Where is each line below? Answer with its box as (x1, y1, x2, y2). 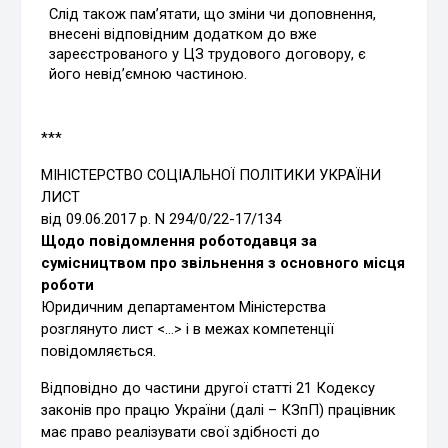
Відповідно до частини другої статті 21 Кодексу (41, 378, 376, 397)
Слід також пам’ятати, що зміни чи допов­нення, (49, 4, 377, 23)
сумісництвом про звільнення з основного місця (41, 253, 406, 272)
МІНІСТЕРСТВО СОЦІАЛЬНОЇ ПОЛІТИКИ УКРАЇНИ (41, 165, 382, 184)
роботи (41, 275, 95, 294)
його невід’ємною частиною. (49, 64, 248, 83)
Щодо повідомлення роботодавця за (41, 231, 318, 250)
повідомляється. (41, 341, 157, 360)
